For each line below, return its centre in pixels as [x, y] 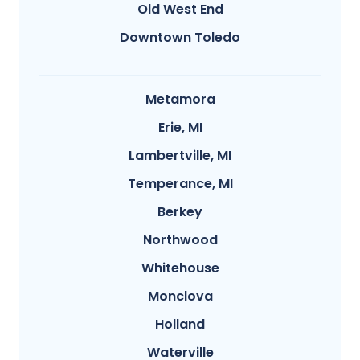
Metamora [180, 100]
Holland [180, 325]
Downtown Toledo [180, 38]
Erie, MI [180, 128]
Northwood [180, 240]
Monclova [180, 297]
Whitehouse [180, 268]
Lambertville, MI [180, 156]
